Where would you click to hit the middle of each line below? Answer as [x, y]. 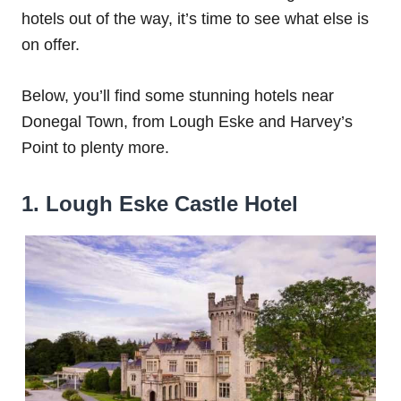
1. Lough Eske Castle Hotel [160, 204]
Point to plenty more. [95, 148]
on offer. [51, 45]
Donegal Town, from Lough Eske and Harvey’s [187, 122]
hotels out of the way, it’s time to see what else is [195, 19]
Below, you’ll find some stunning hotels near [178, 96]
